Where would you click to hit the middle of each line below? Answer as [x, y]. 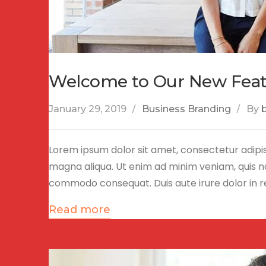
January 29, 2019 [88, 109]
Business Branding [186, 109]
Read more [80, 210]
